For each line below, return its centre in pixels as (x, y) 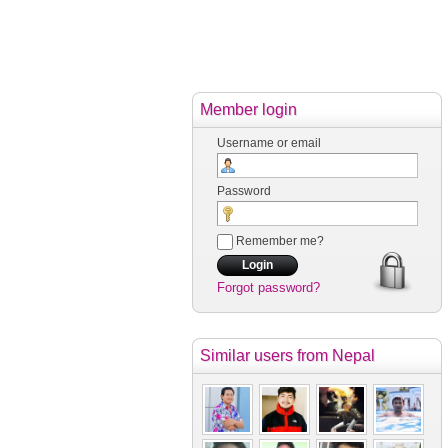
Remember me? (278, 241)
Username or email (269, 143)
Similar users (246, 355)
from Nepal (334, 355)
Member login (248, 109)
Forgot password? (268, 287)
